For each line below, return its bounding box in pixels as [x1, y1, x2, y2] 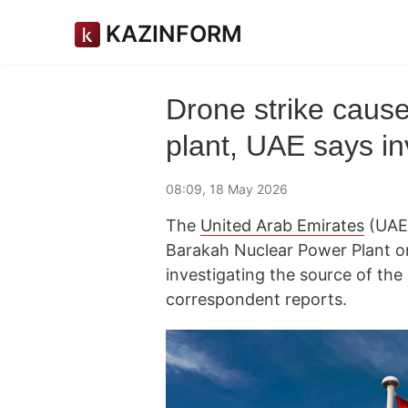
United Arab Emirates [200, 216, 364, 235]
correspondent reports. [166, 290, 347, 309]
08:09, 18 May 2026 [166, 180, 288, 197]
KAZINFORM [106, 20, 242, 47]
